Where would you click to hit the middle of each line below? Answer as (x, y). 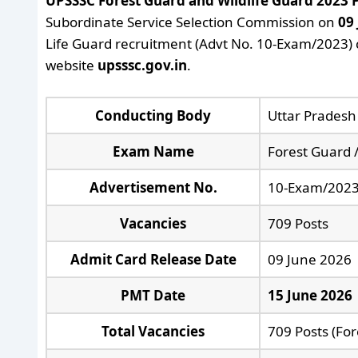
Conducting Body (153, 115)
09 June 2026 (309, 259)
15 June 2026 (310, 295)
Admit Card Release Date (153, 259)
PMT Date (153, 295)
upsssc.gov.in (142, 65)
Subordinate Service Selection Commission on (192, 22)
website (72, 65)
